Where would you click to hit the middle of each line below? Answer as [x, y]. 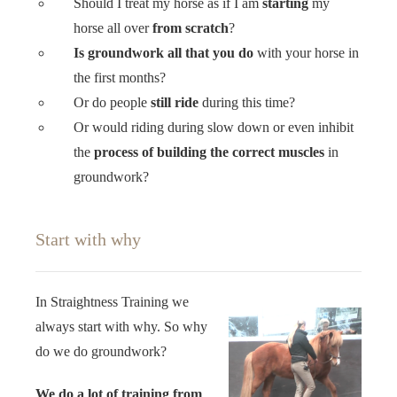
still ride [173, 102]
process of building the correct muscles [210, 152]
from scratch [191, 27]
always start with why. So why [121, 326]
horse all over [113, 27]
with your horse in [307, 52]
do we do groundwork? [101, 351]
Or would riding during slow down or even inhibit [214, 127]
